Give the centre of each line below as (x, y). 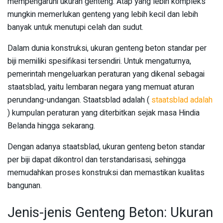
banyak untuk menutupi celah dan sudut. (75, 27)
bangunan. (25, 186)
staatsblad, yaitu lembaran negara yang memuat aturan (101, 87)
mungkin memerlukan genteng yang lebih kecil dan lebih (103, 14)
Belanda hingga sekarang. (51, 126)
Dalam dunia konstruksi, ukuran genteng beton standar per (107, 48)
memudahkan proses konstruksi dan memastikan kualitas (106, 173)
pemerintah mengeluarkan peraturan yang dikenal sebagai (106, 74)
